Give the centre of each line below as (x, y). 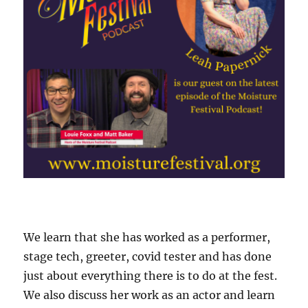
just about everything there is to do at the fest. (151, 276)
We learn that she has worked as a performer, (147, 238)
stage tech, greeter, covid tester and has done (148, 257)
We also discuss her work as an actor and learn (150, 295)
